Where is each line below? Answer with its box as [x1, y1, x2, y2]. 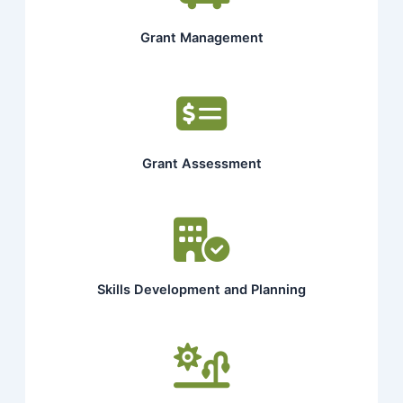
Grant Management [139, 29, 264, 46]
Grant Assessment [141, 156, 262, 173]
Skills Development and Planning [97, 282, 306, 299]
